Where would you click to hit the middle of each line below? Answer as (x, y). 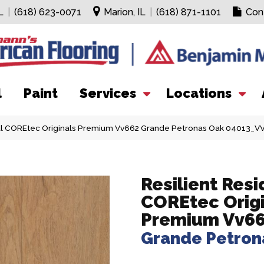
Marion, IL (124, 12)
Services (108, 93)
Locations (199, 93)
